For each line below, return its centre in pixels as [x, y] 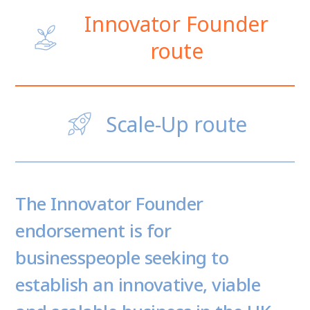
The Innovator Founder [109, 204]
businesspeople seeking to [122, 258]
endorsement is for [93, 231]
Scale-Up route [176, 124]
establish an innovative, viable [138, 285]
